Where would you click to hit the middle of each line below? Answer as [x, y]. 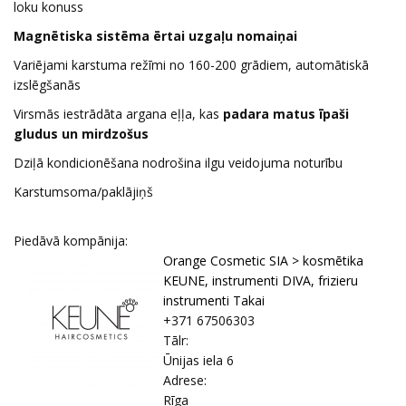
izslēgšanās [47, 84]
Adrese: [185, 380]
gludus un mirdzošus [81, 133]
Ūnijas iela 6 [198, 360]
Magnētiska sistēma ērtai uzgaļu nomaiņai [155, 35]
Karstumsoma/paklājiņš [83, 191]
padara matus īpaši [286, 113]
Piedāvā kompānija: [71, 240]
